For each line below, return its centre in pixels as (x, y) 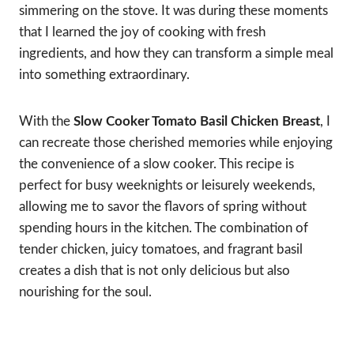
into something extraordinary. (104, 74)
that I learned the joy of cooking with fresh (142, 32)
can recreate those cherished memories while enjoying (176, 142)
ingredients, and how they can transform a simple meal (176, 53)
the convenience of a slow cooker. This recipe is (156, 164)
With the (46, 121)
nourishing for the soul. (85, 292)
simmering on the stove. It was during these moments (173, 10)
